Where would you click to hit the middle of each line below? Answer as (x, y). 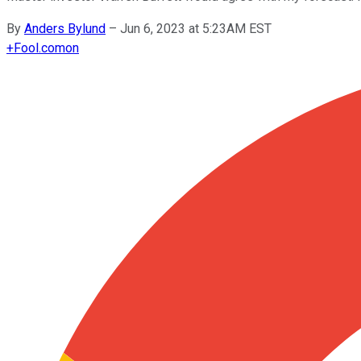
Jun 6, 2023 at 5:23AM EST (196, 28)
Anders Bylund (65, 28)
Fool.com (39, 48)
